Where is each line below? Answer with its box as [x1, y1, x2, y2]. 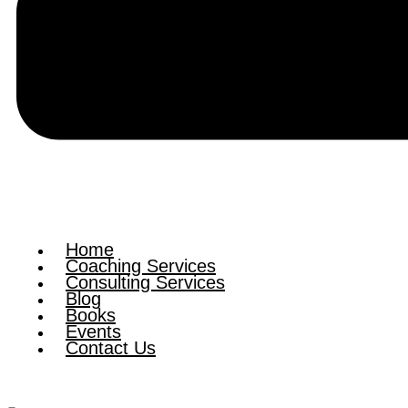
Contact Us [66, 337, 156, 358]
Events [66, 321, 121, 342]
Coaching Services [66, 255, 216, 276]
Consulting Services [66, 271, 225, 292]
